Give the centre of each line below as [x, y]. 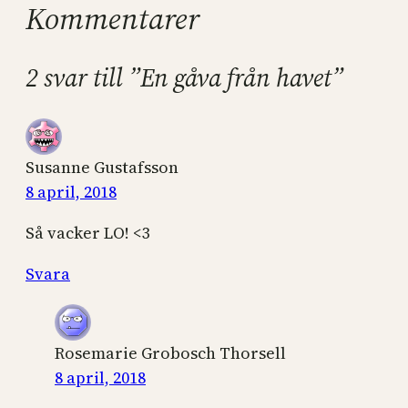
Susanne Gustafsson [102, 167]
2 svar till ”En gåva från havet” [184, 77]
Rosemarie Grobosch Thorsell [170, 352]
